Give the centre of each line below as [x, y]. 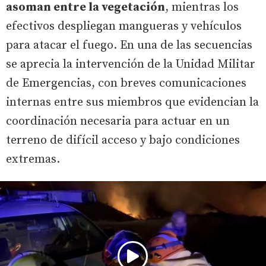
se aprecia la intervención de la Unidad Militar [131, 65]
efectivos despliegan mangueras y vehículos [124, 27]
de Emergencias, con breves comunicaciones [126, 84]
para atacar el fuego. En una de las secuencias [129, 46]
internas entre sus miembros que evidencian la [132, 103]
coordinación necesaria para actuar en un [118, 122]
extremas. [33, 160]
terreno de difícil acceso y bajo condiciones [123, 141]
